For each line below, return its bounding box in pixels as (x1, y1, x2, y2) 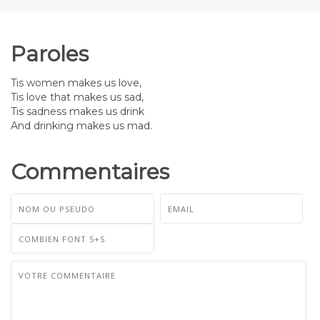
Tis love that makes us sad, (11, 91, 144, 104)
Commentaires (11, 159, 169, 185)
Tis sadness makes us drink (11, 105, 144, 118)
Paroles (11, 41, 89, 67)
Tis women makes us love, (11, 76, 141, 89)
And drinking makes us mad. (11, 119, 152, 132)
